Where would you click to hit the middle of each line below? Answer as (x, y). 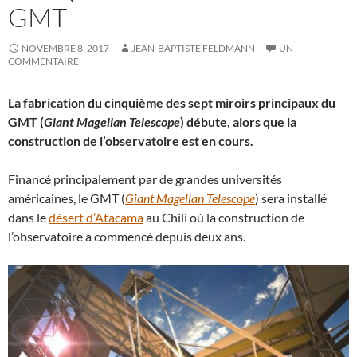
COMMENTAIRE (43, 61)
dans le (28, 217)
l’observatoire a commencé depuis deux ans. (127, 236)
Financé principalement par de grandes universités (145, 179)
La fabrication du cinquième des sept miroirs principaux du (172, 102)
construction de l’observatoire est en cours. (132, 141)
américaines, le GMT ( (67, 198)
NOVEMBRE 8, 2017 (65, 48)
